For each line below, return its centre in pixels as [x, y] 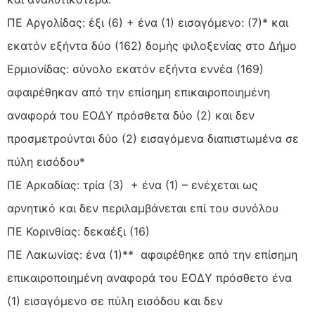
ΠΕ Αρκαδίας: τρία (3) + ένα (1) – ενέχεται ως [133, 185]
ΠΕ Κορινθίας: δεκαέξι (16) [78, 232]
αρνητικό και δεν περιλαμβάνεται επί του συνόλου [143, 208]
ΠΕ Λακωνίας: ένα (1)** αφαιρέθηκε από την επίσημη [152, 255]
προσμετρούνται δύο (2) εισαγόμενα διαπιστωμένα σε [153, 139]
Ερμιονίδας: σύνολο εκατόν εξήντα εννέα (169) [137, 69]
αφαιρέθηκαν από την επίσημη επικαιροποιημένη [139, 92]
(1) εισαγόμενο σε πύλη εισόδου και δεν [115, 301]
